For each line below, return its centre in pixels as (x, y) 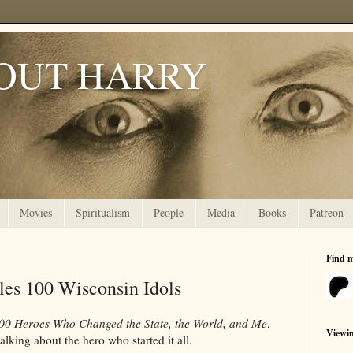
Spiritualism (103, 213)
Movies (36, 213)
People (169, 213)
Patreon (327, 213)
